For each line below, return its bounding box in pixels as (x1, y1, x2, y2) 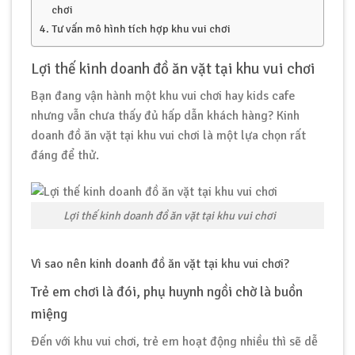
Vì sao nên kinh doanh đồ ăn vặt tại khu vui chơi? (31, 256, 289, 273)
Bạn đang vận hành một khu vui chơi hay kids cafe (31, 87, 296, 104)
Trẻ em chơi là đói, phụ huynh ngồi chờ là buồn (31, 283, 303, 301)
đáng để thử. (31, 147, 99, 163)
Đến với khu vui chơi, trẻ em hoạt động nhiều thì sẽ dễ (31, 334, 318, 350)
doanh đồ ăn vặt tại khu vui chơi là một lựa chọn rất (31, 127, 306, 143)
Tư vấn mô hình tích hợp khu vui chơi (51, 21, 231, 36)
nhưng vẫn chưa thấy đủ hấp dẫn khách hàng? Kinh (31, 107, 300, 124)
